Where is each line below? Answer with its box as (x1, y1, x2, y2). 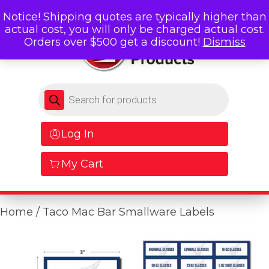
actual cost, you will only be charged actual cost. (4, 23, 265, 36)
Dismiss (202, 35, 246, 49)
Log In (61, 127, 94, 141)
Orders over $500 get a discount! (23, 35, 203, 49)
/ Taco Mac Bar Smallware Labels (33, 205, 214, 219)
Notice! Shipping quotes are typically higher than (2, 10, 267, 23)
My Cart (61, 157, 103, 171)
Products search (38, 83, 122, 95)
